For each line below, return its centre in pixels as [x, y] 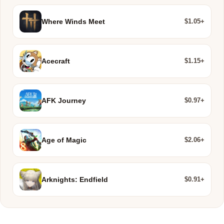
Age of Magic [64, 140]
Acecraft [56, 61]
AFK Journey [64, 100]
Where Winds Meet [73, 21]
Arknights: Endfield [75, 179]
